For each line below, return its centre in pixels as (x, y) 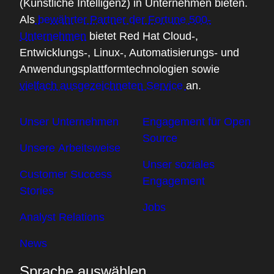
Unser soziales (179, 164)
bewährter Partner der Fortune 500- (123, 19)
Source (160, 138)
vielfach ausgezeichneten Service (103, 85)
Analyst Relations (62, 217)
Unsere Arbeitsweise (70, 148)
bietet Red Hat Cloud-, (142, 36)
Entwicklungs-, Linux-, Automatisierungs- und (129, 52)
